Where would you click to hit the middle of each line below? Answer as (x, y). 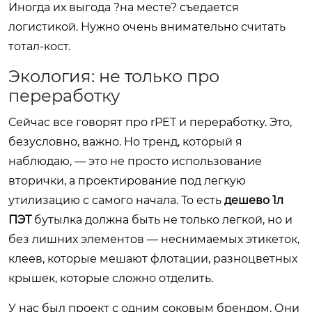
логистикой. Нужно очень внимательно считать (147, 26)
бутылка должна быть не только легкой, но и (162, 219)
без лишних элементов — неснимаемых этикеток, (154, 239)
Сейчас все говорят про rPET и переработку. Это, (150, 122)
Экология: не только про (114, 76)
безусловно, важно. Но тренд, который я (125, 141)
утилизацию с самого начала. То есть (116, 200)
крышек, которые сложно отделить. (111, 278)
